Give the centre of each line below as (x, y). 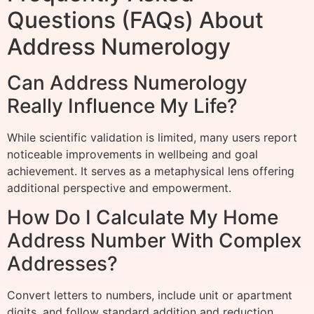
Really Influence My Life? (122, 105)
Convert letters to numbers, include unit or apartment (150, 295)
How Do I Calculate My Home (143, 218)
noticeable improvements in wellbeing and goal (132, 154)
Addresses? (62, 264)
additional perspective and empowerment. (119, 187)
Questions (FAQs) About (135, 20)
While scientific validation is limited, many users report (152, 137)
